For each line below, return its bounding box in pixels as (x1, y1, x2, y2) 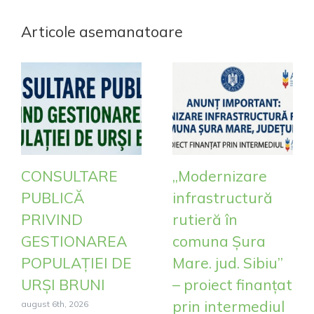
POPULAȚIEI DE (21, 253, 132, 272)
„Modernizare (172, 166, 267, 185)
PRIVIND (21, 210, 83, 228)
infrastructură (172, 188, 273, 207)
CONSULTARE (21, 166, 118, 185)
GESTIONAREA (21, 231, 127, 250)
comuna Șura (172, 231, 266, 250)
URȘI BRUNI (21, 275, 105, 294)
